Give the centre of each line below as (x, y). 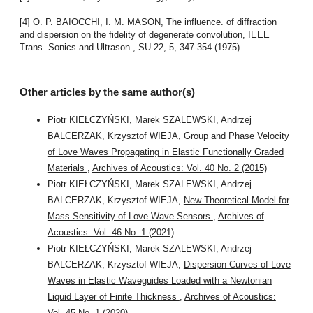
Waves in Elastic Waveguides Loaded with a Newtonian (159, 280)
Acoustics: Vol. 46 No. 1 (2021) (110, 232)
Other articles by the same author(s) (107, 93)
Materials (67, 168)
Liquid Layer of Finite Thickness (113, 296)
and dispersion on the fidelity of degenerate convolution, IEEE (144, 34)
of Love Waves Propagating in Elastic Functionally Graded (165, 152)
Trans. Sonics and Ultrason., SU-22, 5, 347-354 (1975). (131, 47)
